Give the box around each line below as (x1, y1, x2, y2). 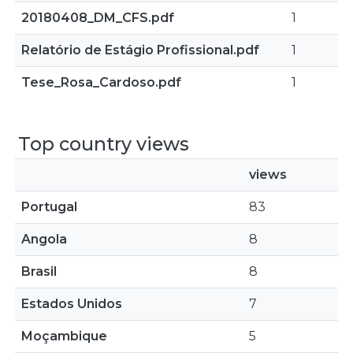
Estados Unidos (21, 296, 122, 311)
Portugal (21, 199, 77, 214)
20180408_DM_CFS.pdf (21, 10, 174, 25)
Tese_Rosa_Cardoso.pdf (21, 75, 181, 90)
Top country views (18, 132, 189, 155)
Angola (21, 232, 67, 247)
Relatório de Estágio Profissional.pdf (21, 43, 259, 58)
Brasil (21, 264, 57, 279)
